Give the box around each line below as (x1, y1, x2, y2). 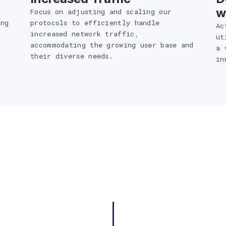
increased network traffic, (30, 29, 139, 38)
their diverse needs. (30, 51, 114, 61)
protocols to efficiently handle (30, 18, 160, 27)
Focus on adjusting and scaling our (30, 7, 172, 16)
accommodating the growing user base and (30, 40, 194, 49)
